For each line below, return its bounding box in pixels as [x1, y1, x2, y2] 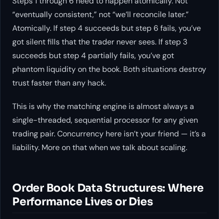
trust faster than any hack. [12, 77, 106, 88]
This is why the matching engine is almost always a [12, 101, 194, 111]
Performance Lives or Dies [12, 195, 153, 208]
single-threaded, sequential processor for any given [12, 114, 198, 125]
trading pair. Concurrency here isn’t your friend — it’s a [12, 128, 206, 139]
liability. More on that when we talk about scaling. [12, 142, 187, 153]
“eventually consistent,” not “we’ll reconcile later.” [12, 9, 189, 20]
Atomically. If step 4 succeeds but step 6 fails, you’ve [12, 22, 201, 33]
